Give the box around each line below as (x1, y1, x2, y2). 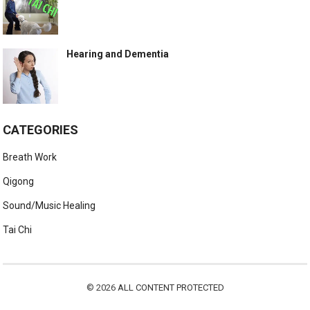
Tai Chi (3, 224, 33, 236)
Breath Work (3, 152, 57, 163)
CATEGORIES (3, 122, 79, 138)
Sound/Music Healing (3, 200, 96, 212)
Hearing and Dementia (66, 48, 170, 60)
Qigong (3, 176, 35, 188)
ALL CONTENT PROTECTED (117, 282, 224, 293)
